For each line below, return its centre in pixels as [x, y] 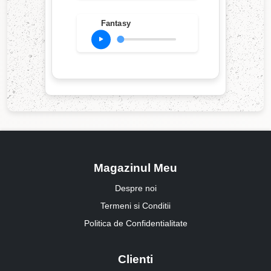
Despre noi [135, 188]
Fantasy [116, 24]
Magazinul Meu [135, 168]
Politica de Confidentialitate [135, 224]
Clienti [135, 260]
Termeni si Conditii [135, 206]
